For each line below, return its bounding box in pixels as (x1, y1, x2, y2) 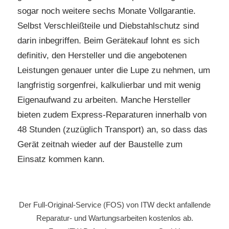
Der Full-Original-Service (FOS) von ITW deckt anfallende (18, 200, 211, 210)
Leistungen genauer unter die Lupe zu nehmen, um (17, 65, 210, 75)
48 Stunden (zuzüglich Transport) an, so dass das (17, 124, 208, 134)
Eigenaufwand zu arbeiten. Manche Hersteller (17, 95, 191, 105)
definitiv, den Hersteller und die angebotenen (17, 50, 187, 60)
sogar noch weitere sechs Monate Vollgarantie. (17, 6, 196, 16)
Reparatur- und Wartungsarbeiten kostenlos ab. (36, 214, 193, 223)
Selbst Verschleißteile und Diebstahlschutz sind (17, 20, 199, 31)
